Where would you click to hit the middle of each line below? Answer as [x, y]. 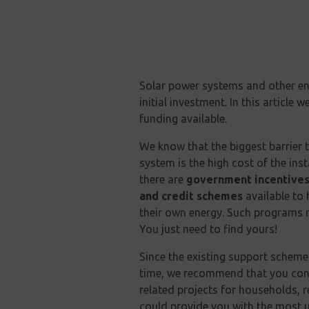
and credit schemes [191, 196]
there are [163, 180]
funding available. [183, 119]
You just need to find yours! [208, 229]
